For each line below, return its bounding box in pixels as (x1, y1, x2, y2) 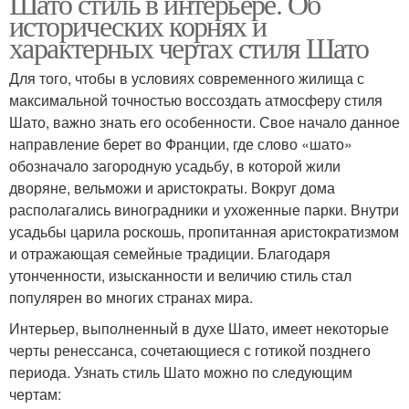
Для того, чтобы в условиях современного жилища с (9, 67, 364, 89)
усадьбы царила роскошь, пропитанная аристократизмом (9, 220, 399, 242)
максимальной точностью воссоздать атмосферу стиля (9, 89, 383, 110)
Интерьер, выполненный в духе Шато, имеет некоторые (9, 317, 389, 339)
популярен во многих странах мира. (9, 286, 253, 308)
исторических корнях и (9, 5, 267, 45)
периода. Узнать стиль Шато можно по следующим (9, 361, 352, 383)
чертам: (9, 383, 61, 404)
